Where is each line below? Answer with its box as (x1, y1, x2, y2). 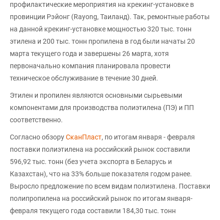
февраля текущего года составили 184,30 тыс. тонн (10, 207, 176, 215)
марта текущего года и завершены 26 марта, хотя (10, 50, 169, 58)
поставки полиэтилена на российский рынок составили (10, 145, 190, 154)
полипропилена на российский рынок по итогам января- (10, 194, 192, 203)
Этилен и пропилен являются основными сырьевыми (10, 91, 182, 100)
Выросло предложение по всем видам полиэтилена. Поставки (10, 182, 210, 191)
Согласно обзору (10, 133, 66, 141)
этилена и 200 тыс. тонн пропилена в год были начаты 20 (10, 37, 195, 46)
